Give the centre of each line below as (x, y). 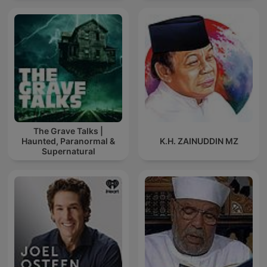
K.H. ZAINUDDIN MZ (199, 141)
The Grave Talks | (68, 131)
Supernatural (68, 151)
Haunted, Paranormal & (68, 141)
